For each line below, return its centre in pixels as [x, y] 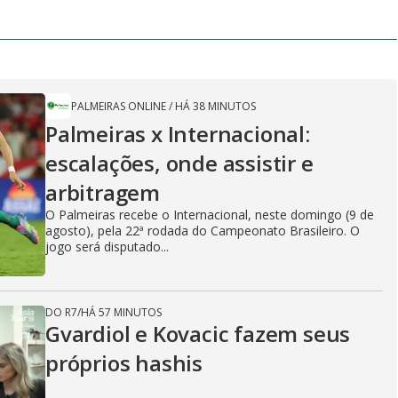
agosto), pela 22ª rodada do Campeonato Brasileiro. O [203, 230]
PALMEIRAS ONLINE [119, 106]
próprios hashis [124, 362]
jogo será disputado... [107, 246]
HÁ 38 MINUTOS [215, 106]
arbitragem [103, 192]
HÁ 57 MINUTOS [121, 312]
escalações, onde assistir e [179, 163]
